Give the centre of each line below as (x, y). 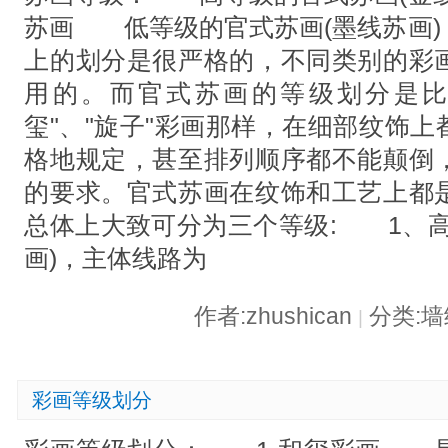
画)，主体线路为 (116, 257)
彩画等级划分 (92, 399)
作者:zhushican (275, 317)
